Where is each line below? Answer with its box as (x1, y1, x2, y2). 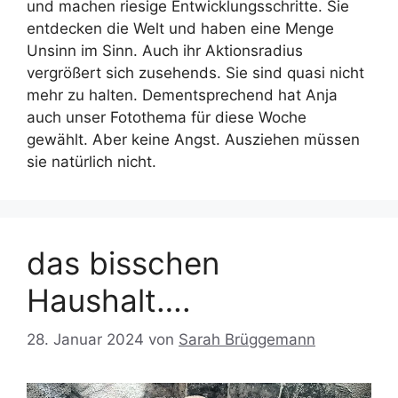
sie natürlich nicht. (27, 152, 156, 171)
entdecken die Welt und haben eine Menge (27, 19, 334, 37)
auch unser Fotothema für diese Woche (27, 107, 306, 126)
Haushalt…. (27, 281, 191, 319)
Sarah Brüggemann (179, 330, 315, 349)
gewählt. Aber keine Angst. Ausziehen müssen (27, 130, 360, 148)
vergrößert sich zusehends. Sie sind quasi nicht (27, 63, 364, 82)
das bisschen (27, 243, 219, 282)
